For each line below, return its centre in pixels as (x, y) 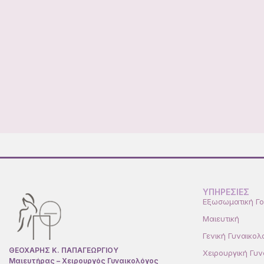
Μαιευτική (221, 218)
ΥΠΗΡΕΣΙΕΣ (226, 192)
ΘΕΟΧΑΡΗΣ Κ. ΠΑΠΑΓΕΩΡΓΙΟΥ (64, 250)
